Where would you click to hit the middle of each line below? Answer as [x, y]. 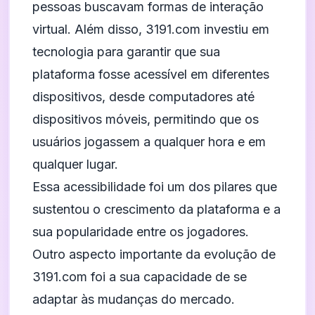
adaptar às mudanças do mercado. [134, 299]
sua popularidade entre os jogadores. [141, 232]
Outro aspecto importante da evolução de [154, 254]
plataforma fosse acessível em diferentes [151, 74]
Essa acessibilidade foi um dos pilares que [155, 187]
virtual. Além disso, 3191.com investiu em [151, 29]
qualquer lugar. [75, 164]
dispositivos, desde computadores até [143, 97]
